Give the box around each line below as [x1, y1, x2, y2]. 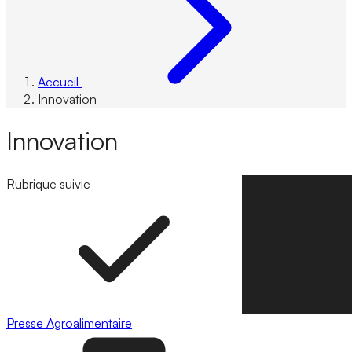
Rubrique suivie [6, 175, 90, 192]
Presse [6, 314, 46, 331]
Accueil [38, 74, 79, 90]
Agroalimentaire [46, 314, 132, 331]
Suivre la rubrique [242, 175, 337, 192]
